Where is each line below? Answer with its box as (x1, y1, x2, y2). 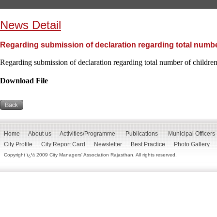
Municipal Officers (168, 130, 215, 137)
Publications (125, 130, 158, 137)
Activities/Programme (59, 130, 115, 137)
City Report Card (41, 141, 85, 148)
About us (28, 130, 51, 137)
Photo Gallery (173, 141, 210, 148)
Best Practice (130, 141, 165, 148)
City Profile (3, 141, 32, 148)
